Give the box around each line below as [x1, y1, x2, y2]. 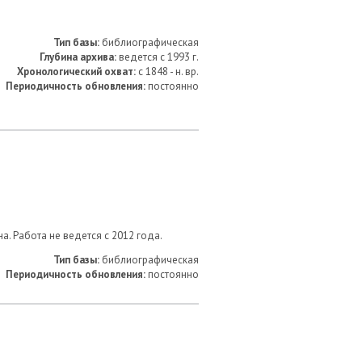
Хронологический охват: [17, 65, 138, 78]
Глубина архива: [40, 50, 116, 64]
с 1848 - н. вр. [138, 65, 199, 78]
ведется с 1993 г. [116, 50, 199, 64]
